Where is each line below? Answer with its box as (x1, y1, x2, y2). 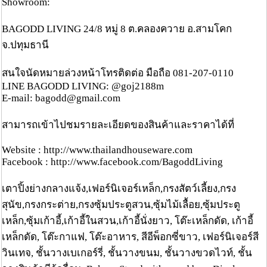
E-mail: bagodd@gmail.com (2, 92, 120, 104)
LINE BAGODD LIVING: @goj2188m (2, 80, 164, 92)
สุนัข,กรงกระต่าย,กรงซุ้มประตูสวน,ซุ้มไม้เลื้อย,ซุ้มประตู (2, 199, 240, 211)
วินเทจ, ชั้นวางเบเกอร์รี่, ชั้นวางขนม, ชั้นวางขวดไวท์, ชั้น (2, 247, 252, 259)
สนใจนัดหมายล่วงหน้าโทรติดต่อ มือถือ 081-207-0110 (2, 67, 234, 79)
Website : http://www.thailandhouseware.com (2, 144, 193, 156)
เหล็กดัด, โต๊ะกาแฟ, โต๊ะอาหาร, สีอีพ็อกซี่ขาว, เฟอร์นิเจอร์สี (2, 231, 259, 243)
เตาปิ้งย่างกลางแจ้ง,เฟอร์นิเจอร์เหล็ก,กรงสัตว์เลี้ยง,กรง (2, 183, 236, 195)
